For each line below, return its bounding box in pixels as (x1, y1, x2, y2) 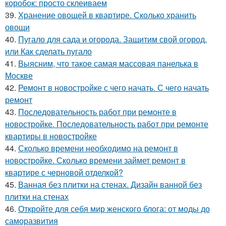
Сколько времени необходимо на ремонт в (18, 142, 178, 154)
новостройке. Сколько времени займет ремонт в (5, 154, 186, 166)
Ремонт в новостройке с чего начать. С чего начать (18, 82, 209, 93)
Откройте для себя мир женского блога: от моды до (18, 203, 210, 214)
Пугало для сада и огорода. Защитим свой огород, (18, 33, 207, 45)
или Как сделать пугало (5, 45, 92, 57)
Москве (5, 70, 33, 81)
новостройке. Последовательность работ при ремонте (5, 118, 208, 130)
